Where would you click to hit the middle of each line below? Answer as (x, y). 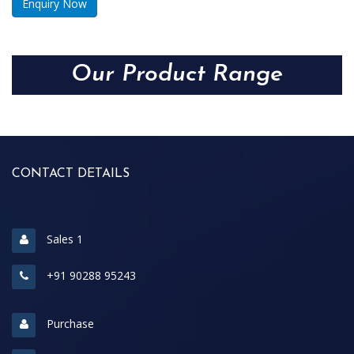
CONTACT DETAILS (71, 173)
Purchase (69, 323)
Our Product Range (177, 74)
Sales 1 (63, 239)
